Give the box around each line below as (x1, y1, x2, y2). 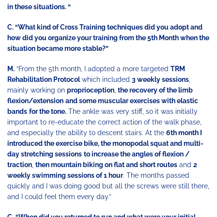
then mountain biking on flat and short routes (35, 161, 177, 169)
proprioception (67, 86, 114, 94)
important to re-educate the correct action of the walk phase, (7, 118, 201, 126)
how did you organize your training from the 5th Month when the (7, 34, 209, 42)
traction (7, 161, 32, 169)
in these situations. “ (7, 3, 71, 11)
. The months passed (123, 171, 189, 180)
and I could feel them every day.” (7, 193, 111, 201)
